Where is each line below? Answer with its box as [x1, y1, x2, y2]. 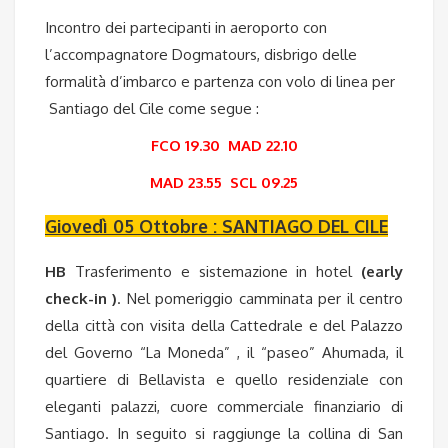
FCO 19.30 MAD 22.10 [150, 135, 298, 155]
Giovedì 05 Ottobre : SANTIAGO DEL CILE [45, 215, 388, 238]
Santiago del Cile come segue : [45, 98, 259, 118]
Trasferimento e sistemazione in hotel [66, 261, 361, 281]
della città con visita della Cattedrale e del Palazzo [45, 315, 403, 335]
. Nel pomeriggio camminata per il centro [117, 288, 404, 308]
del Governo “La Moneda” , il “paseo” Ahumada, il [45, 342, 403, 362]
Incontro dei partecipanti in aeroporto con [45, 17, 327, 37]
